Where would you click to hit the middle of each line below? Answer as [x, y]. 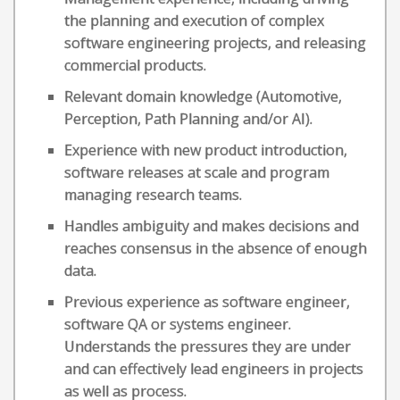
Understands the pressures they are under [208, 346]
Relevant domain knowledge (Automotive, [203, 96]
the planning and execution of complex [194, 21]
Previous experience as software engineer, [207, 302]
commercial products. [135, 65]
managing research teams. [153, 195]
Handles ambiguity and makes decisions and [212, 226]
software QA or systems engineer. [178, 324]
